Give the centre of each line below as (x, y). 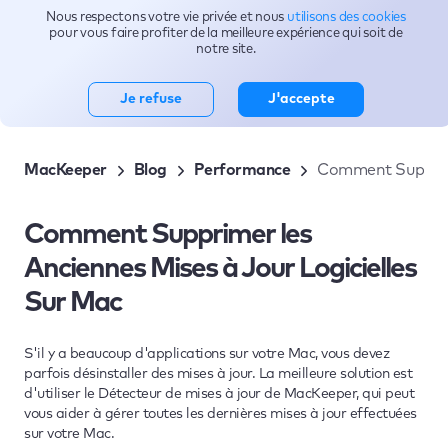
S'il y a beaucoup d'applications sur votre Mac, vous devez (206, 354)
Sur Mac (72, 303)
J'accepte (301, 99)
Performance (241, 170)
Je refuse (151, 99)
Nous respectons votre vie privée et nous (166, 17)
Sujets (113, 32)
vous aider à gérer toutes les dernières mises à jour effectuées (220, 414)
